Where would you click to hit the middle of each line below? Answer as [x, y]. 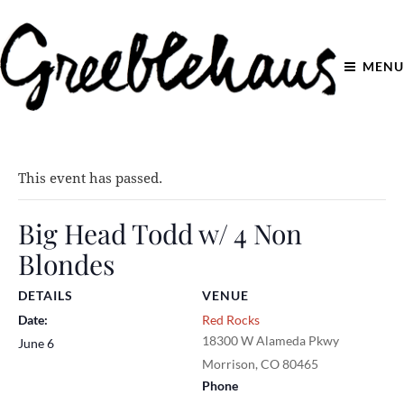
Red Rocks [231, 319]
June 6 [36, 343]
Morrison [229, 363]
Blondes [66, 264]
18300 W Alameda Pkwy [271, 340]
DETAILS [46, 295]
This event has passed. [90, 178]
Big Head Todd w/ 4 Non [160, 233]
